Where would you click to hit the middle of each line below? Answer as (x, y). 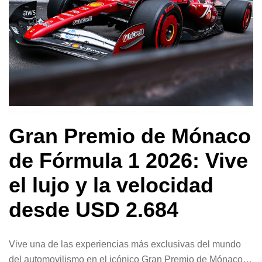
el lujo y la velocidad (111, 185)
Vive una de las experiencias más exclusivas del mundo (125, 244)
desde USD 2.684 (94, 210)
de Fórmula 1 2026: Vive (128, 161)
